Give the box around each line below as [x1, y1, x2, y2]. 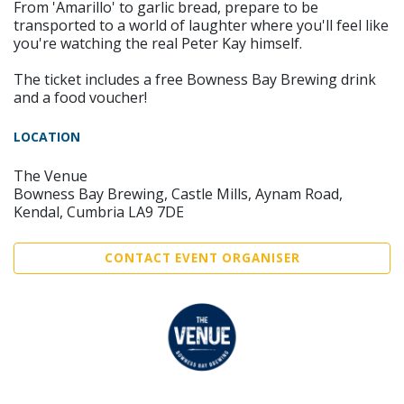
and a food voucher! [14, 87, 147, 107]
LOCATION [14, 127, 80, 145]
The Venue [14, 165, 87, 186]
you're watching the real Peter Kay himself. [14, 32, 302, 53]
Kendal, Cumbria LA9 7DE [14, 201, 184, 222]
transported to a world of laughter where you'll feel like [14, 14, 389, 35]
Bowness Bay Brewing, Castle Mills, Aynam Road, [14, 183, 343, 204]
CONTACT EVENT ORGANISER [104, 249, 300, 266]
